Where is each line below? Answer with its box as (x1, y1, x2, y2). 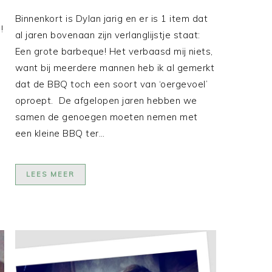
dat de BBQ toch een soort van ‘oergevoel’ (15, 78, 208, 90)
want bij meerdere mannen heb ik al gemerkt (15, 61, 215, 73)
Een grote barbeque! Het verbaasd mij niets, (15, 45, 213, 57)
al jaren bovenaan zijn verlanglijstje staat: (15, 29, 200, 41)
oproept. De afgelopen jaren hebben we (15, 94, 197, 106)
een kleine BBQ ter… (15, 127, 105, 139)
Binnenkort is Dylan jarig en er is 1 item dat (15, 12, 208, 24)
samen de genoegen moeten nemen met (15, 110, 198, 123)
